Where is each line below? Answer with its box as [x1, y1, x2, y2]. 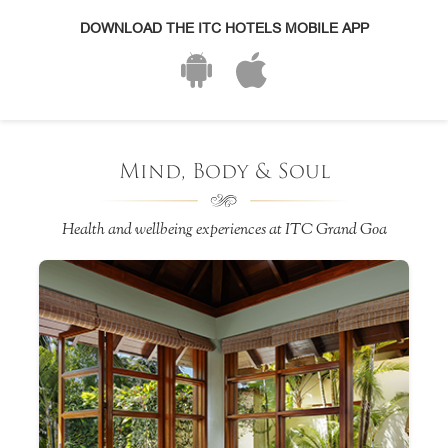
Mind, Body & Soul [118, 157, 330, 187]
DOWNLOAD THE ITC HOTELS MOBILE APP [79, 20, 369, 37]
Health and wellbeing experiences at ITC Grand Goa [61, 222, 387, 239]
